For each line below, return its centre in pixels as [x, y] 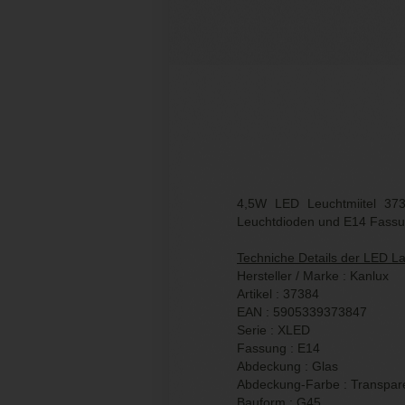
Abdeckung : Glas [287, 366]
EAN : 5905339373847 [302, 311]
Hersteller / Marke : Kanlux [313, 275]
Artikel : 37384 [278, 293]
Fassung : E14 [278, 348]
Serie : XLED [273, 330]
